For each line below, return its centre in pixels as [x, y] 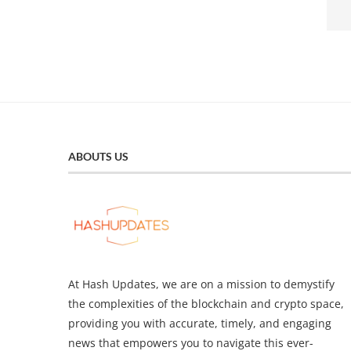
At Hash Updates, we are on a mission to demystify [201, 284]
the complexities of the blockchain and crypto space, [206, 303]
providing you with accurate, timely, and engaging [200, 323]
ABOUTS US [98, 156]
